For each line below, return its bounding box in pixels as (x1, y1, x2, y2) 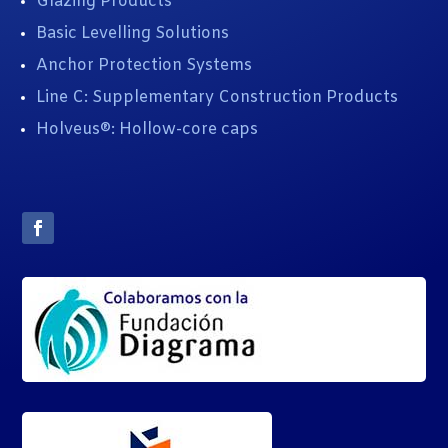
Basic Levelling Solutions (36, 22, 230, 44)
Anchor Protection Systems (36, 54, 253, 76)
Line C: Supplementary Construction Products (36, 86, 399, 108)
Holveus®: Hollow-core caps (36, 118, 259, 140)
